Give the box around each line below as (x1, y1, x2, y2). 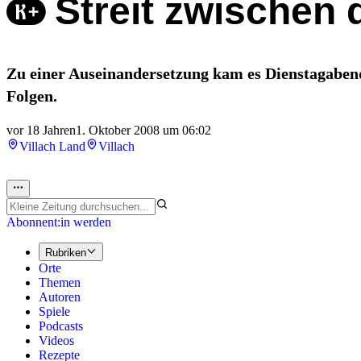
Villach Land (19, 139, 85, 154)
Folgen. (6, 87, 57, 106)
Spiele (39, 304, 70, 318)
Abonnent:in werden (6, 215, 111, 230)
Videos (39, 333, 74, 347)
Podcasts (39, 318, 83, 333)
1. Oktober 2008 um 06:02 (76, 123, 211, 138)
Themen (39, 275, 81, 289)
